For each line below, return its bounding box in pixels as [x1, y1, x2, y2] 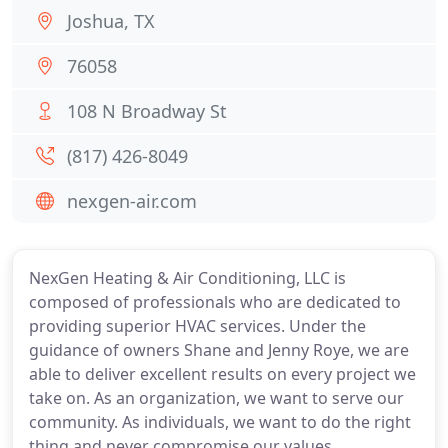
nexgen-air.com [67, 189, 197, 213]
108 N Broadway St [67, 99, 227, 123]
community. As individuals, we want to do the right [29, 411, 411, 433]
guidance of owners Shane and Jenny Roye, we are [29, 339, 409, 361]
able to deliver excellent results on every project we [29, 363, 416, 385]
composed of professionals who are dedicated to [29, 291, 401, 313]
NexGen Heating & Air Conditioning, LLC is [29, 267, 346, 289]
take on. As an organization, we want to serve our [29, 387, 404, 409]
